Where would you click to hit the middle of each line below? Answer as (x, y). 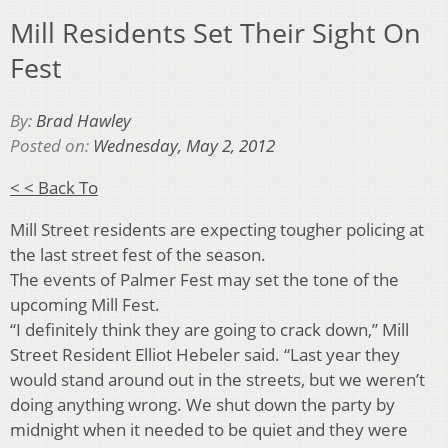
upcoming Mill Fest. (85, 304)
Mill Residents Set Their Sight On (215, 33)
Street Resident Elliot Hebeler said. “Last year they (205, 354)
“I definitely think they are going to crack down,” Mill (209, 329)
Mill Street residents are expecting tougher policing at (217, 229)
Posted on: (51, 145)
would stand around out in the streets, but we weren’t (217, 379)
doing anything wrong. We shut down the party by (202, 404)
